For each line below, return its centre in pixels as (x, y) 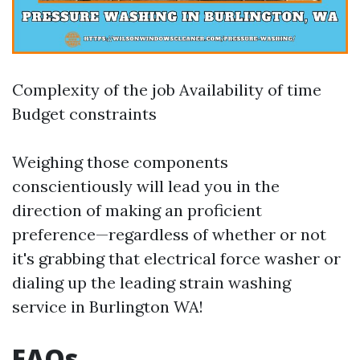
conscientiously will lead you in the (146, 186)
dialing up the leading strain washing (151, 282)
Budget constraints (84, 114)
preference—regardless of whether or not (169, 234)
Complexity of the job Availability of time (167, 90)
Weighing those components (120, 162)
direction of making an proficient (137, 210)
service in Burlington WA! (108, 307)
